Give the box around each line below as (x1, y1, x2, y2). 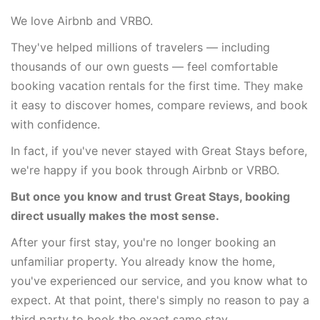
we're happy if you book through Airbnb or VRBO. (11, 163, 279, 177)
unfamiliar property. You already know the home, (11, 254, 275, 269)
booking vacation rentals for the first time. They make (11, 79, 303, 93)
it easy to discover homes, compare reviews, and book (11, 98, 308, 112)
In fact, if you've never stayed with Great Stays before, (11, 144, 307, 158)
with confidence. (11, 117, 100, 131)
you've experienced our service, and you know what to (11, 274, 308, 288)
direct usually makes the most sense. (11, 209, 219, 223)
